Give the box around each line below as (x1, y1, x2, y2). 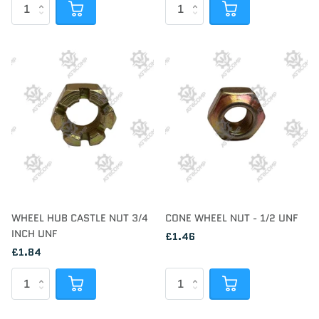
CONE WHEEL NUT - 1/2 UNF (165, 211, 298, 226)
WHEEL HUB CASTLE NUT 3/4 (11, 211, 148, 226)
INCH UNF (11, 226, 57, 241)
